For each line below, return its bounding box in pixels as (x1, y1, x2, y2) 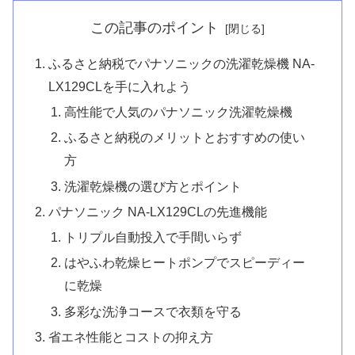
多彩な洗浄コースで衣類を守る (63, 303, 242, 319)
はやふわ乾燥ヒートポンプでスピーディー (63, 255, 305, 270)
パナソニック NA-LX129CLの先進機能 (48, 204, 268, 219)
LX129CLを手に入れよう (48, 78, 192, 94)
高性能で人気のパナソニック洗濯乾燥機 (63, 105, 292, 120)
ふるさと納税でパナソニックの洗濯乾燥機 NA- (48, 55, 315, 71)
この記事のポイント (90, 19, 219, 36)
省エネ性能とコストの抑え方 (48, 329, 214, 344)
